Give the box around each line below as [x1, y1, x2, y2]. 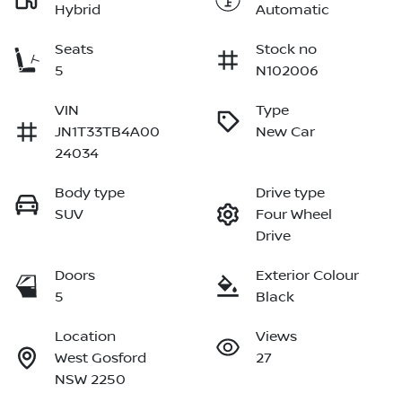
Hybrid [55, 2, 100, 19]
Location [55, 328, 116, 345]
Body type [55, 185, 125, 202]
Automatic [256, 2, 329, 19]
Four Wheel [256, 206, 332, 223]
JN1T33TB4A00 [55, 124, 160, 141]
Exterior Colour [256, 267, 359, 284]
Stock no [256, 41, 317, 58]
